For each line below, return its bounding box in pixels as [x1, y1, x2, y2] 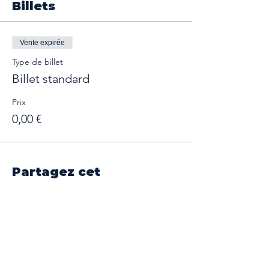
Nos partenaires [52, 249, 141, 262]
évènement [12, 180, 89, 195]
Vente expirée [20, 38, 65, 47]
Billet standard [12, 71, 89, 86]
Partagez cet [12, 165, 100, 179]
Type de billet [12, 56, 63, 67]
